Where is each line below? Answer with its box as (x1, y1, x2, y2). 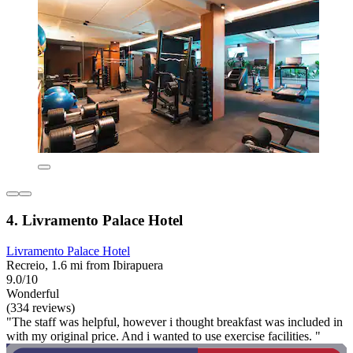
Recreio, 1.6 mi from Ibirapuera (6, 258, 163, 272)
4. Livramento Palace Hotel (6, 211, 183, 229)
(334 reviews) (6, 300, 75, 314)
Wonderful (6, 286, 59, 300)
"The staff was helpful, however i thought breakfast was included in (6, 314, 343, 329)
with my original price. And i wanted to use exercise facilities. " (6, 329, 321, 343)
